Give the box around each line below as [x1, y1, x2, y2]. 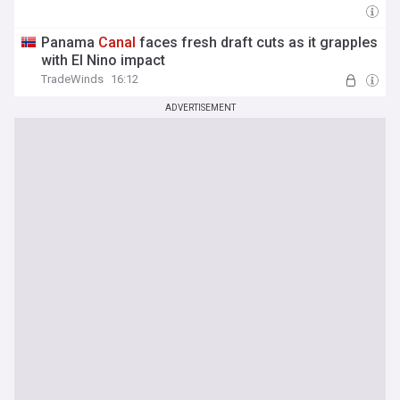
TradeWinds [41, 72, 104, 86]
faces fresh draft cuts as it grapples [136, 34, 379, 51]
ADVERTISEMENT [164, 103, 236, 112]
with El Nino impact [41, 52, 166, 69]
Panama [41, 34, 99, 51]
